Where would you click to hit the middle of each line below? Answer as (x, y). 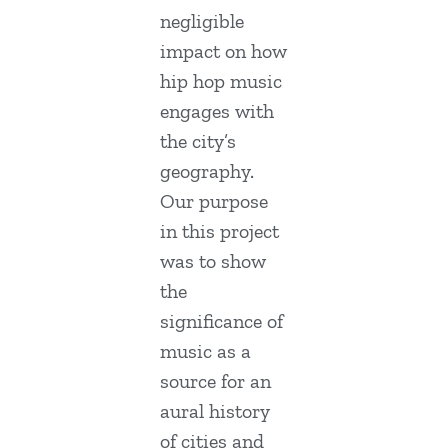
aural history (215, 411)
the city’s (198, 141)
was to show (213, 261)
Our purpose (214, 201)
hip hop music (221, 81)
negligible (202, 21)
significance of (221, 321)
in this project (219, 231)
